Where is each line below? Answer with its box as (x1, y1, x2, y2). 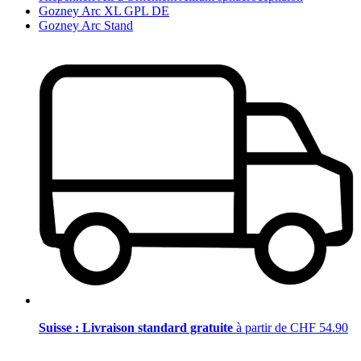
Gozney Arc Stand (39, 18, 133, 32)
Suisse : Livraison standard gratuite (39, 321, 236, 335)
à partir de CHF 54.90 (236, 321, 348, 335)
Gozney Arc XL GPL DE (39, 3, 169, 18)
